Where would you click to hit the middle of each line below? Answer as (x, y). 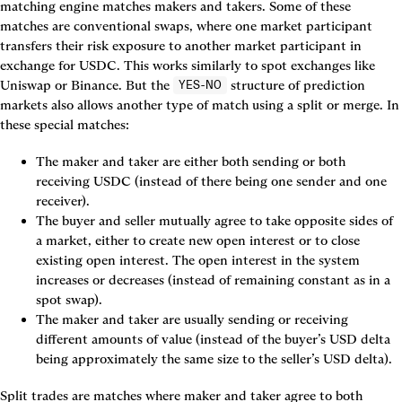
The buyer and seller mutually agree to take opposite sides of (214, 221)
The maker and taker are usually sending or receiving (192, 320)
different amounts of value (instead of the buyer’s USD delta (213, 340)
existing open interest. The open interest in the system (198, 261)
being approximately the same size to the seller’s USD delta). (214, 359)
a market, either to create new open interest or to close (198, 241)
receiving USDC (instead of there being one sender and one (211, 182)
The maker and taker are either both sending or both (191, 162)
